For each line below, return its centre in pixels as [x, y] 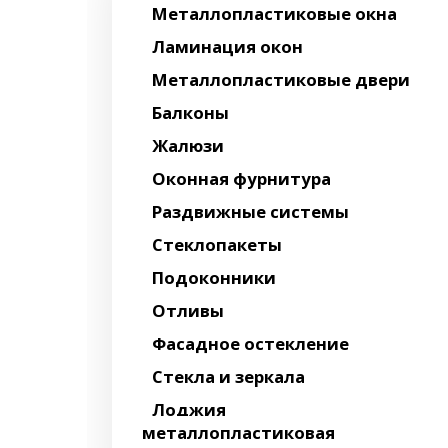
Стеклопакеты [217, 244]
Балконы [190, 112]
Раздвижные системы [250, 211]
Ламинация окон [227, 46]
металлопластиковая [238, 432]
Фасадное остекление [250, 343]
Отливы [188, 310]
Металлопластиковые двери [281, 79]
